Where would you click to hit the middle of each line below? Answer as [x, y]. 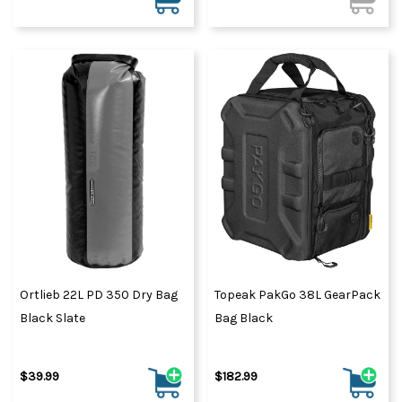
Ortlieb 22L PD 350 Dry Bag [99, 295]
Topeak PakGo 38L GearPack [297, 295]
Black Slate [52, 319]
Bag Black [244, 319]
